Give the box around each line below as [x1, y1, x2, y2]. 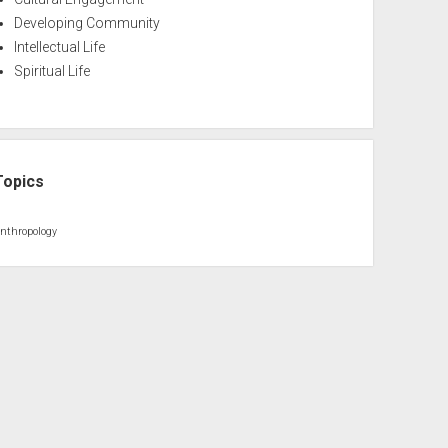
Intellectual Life [14, 39, 106, 55]
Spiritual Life [14, 63, 91, 79]
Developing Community [14, 15, 161, 31]
